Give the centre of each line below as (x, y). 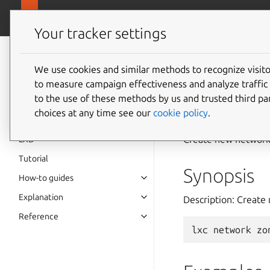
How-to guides (46, 178)
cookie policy (181, 112)
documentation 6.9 (80, 71)
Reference (39, 216)
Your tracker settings (100, 34)
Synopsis (219, 175)
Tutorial (33, 159)
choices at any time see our (94, 112)
